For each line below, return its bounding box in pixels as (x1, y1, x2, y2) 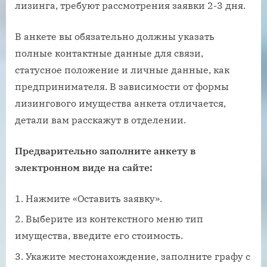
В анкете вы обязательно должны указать (15, 30, 215, 42)
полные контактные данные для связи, (15, 46, 203, 59)
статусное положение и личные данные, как (15, 63, 229, 76)
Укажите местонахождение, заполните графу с (26, 250, 250, 262)
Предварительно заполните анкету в (15, 144, 195, 157)
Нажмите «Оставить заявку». (26, 192, 162, 204)
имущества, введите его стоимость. (15, 229, 183, 242)
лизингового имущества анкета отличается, (15, 97, 226, 109)
